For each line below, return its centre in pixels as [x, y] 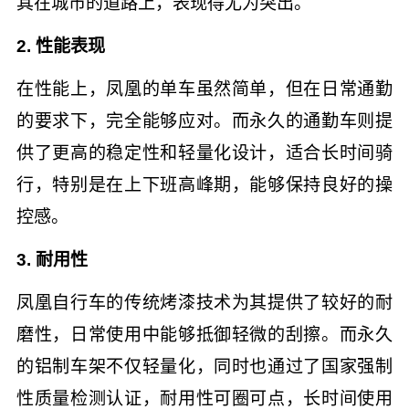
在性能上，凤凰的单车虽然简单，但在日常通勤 [204, 89]
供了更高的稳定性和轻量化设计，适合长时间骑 [204, 152]
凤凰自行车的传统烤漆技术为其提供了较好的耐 [204, 302]
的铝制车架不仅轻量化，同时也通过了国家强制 [204, 366]
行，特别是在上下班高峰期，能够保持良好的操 [204, 184]
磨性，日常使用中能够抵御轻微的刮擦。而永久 [204, 334]
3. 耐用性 [52, 259]
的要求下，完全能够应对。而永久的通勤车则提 [204, 121]
